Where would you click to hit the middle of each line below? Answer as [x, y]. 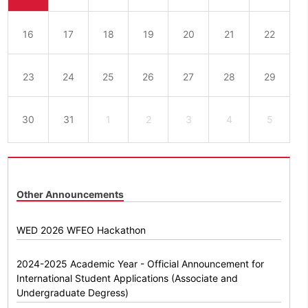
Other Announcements [70, 195]
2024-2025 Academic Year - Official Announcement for [141, 264]
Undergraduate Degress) [73, 293]
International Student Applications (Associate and [128, 278]
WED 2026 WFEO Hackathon [81, 230]
